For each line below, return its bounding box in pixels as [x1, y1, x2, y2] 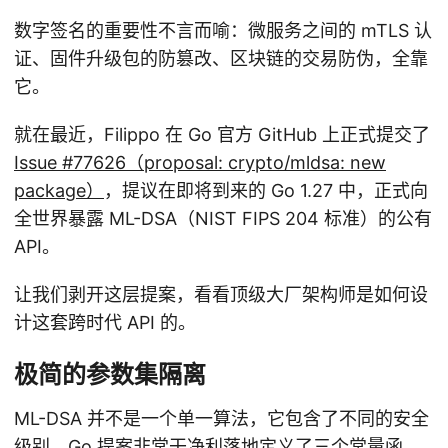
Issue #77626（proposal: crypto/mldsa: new [14, 152, 386, 174]
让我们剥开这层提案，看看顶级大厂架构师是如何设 [14, 284, 428, 306]
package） [14, 180, 104, 202]
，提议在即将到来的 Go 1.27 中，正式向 [104, 180, 428, 202]
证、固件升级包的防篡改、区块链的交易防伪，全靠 [14, 48, 428, 70]
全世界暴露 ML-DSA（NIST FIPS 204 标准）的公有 [14, 208, 432, 230]
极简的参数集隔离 [14, 360, 206, 390]
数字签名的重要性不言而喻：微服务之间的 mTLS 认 [14, 20, 432, 42]
